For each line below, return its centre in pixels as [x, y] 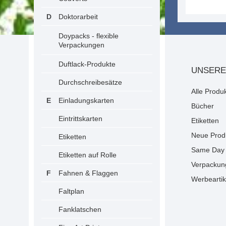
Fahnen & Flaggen [88, 173]
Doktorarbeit [78, 17]
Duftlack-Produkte [87, 64]
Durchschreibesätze [90, 82]
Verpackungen [81, 45]
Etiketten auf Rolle [88, 155]
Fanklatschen [80, 209]
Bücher [203, 106]
